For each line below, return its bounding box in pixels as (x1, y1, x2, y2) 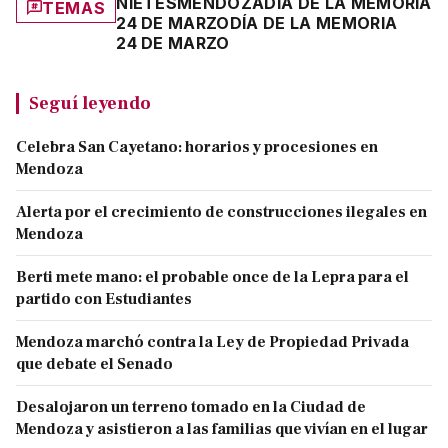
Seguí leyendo (29, 90, 151, 115)
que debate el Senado (16, 353, 173, 374)
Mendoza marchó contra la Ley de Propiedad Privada (16, 331, 409, 352)
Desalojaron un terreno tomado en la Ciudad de (16, 396, 366, 417)
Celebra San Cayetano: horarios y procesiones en (16, 136, 378, 157)
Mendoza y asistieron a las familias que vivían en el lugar (16, 418, 428, 439)
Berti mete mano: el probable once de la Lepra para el (16, 266, 409, 287)
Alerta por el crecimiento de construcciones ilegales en (16, 201, 427, 222)
